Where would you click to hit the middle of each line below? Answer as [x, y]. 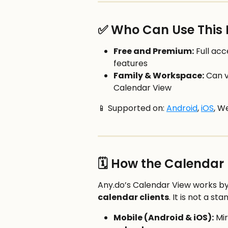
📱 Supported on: [132, 108]
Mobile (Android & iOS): [164, 218]
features [131, 63]
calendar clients [133, 197]
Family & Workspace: [159, 75]
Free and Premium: [154, 51]
